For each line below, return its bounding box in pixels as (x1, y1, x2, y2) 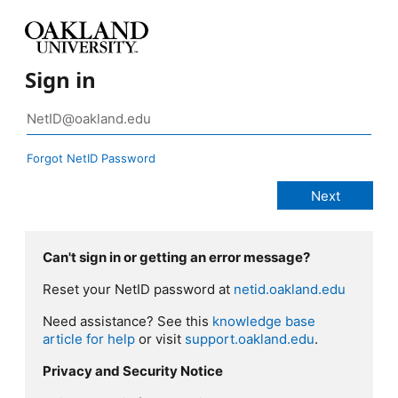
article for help (43, 330, 135, 348)
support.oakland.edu (185, 330, 314, 348)
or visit (135, 330, 185, 348)
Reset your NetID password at (43, 281, 234, 298)
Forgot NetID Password (27, 151, 155, 166)
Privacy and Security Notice (43, 362, 223, 380)
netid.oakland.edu (234, 281, 346, 298)
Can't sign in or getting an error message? (43, 249, 310, 267)
